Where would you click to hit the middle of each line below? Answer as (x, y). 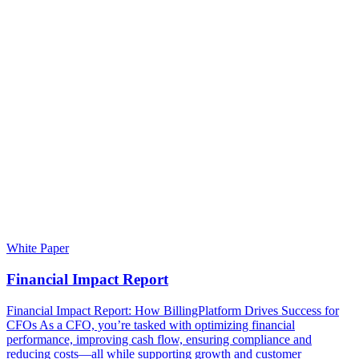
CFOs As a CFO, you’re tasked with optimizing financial (151, 325)
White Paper (38, 248)
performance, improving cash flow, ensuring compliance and (159, 339)
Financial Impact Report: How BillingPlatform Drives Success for (173, 310)
